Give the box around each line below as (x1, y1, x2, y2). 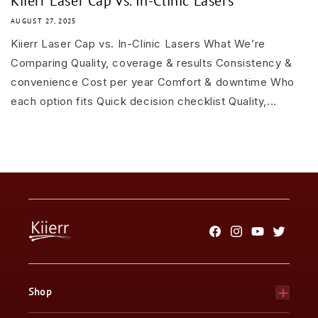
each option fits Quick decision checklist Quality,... (11, 94, 277, 108)
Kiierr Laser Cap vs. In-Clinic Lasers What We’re (11, 37, 265, 50)
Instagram (229, 233, 278, 246)
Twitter (271, 233, 307, 246)
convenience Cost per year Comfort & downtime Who (11, 75, 295, 89)
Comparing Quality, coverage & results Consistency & (11, 56, 292, 70)
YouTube (250, 233, 295, 246)
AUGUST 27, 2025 (11, 16, 77, 26)
